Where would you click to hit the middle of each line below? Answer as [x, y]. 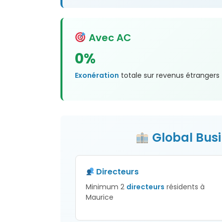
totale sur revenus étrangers [169, 76]
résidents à [185, 187]
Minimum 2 [106, 187]
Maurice [100, 197]
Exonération [97, 76]
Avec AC [109, 38]
